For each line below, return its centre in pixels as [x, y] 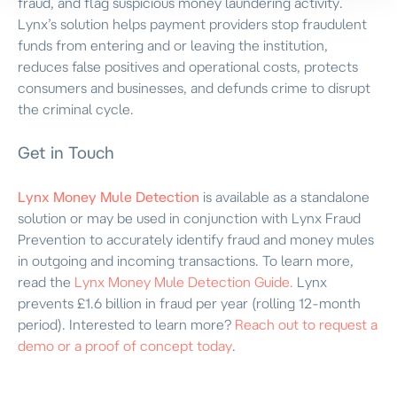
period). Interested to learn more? [126, 324]
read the [46, 281]
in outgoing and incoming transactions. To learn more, [186, 260]
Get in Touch [66, 153]
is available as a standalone [286, 196]
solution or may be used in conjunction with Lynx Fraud [189, 218]
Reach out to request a [306, 324]
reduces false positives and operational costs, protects [188, 66]
